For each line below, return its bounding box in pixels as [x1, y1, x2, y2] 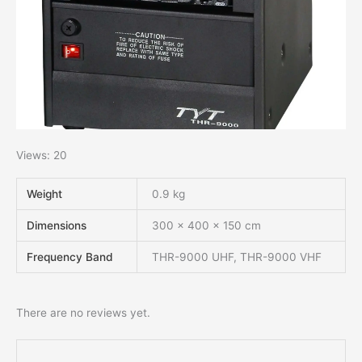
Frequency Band [27, 250, 114, 263]
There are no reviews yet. [16, 306, 150, 320]
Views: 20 [16, 149, 67, 162]
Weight [27, 187, 63, 200]
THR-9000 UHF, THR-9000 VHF [152, 250, 322, 263]
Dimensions [27, 218, 87, 232]
